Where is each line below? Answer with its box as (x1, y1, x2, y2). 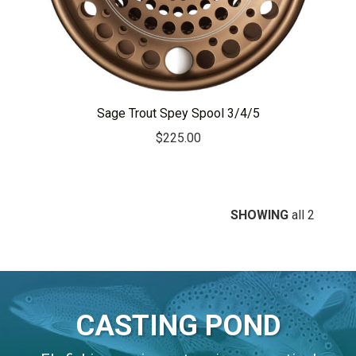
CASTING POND (75, 309, 281, 343)
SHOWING (230, 207, 288, 222)
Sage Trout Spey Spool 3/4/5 (96, 106, 260, 122)
